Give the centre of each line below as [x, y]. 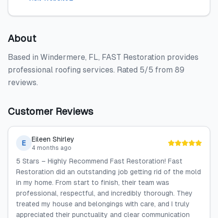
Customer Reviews [51, 111]
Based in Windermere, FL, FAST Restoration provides [103, 57]
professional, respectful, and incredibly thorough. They [104, 193]
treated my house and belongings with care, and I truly [103, 204]
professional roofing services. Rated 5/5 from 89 [96, 70]
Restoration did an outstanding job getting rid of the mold [109, 172]
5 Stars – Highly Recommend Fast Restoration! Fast [99, 161]
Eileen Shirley [53, 139]
